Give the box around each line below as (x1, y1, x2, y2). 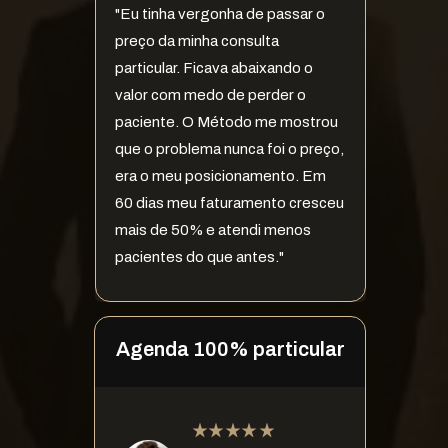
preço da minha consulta (114, 32, 279, 49)
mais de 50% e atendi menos (114, 221, 311, 238)
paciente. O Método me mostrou (114, 113, 338, 130)
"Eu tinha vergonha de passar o (114, 5, 325, 22)
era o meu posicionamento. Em (114, 167, 326, 184)
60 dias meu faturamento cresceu (114, 194, 344, 211)
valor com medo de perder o (114, 86, 306, 103)
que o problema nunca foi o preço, (114, 140, 344, 157)
